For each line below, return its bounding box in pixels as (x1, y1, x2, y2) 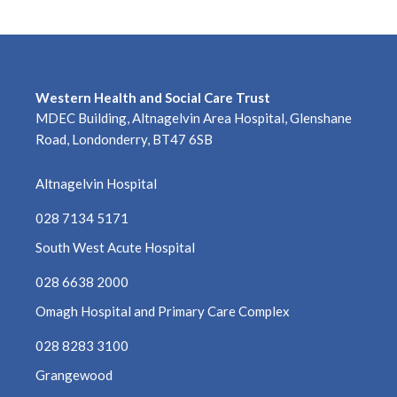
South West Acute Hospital (35, 238, 195, 255)
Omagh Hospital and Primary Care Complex (35, 302, 290, 319)
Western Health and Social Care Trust (35, 89, 270, 105)
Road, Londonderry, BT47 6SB (35, 130, 213, 147)
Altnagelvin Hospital (35, 175, 157, 191)
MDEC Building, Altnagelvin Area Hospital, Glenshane (35, 109, 352, 126)
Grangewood (35, 366, 113, 383)
